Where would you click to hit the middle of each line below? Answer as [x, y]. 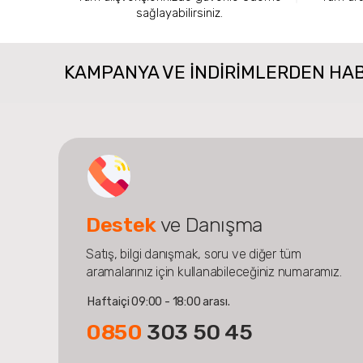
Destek [121, 224]
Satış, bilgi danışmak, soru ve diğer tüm [194, 254]
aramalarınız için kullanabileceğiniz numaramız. [214, 271]
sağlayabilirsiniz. [180, 13]
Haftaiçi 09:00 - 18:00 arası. [159, 301]
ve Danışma [209, 224]
